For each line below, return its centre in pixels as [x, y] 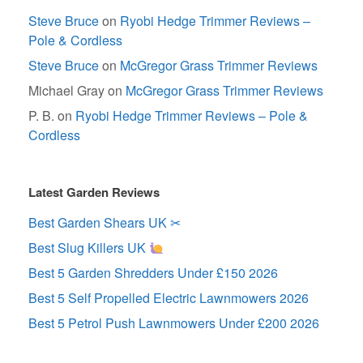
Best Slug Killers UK [89, 247]
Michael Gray [66, 90]
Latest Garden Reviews [94, 192]
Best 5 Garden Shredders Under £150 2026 [153, 272]
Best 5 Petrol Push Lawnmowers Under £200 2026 [174, 322]
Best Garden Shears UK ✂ [105, 222]
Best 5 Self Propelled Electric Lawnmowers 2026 [169, 297]
